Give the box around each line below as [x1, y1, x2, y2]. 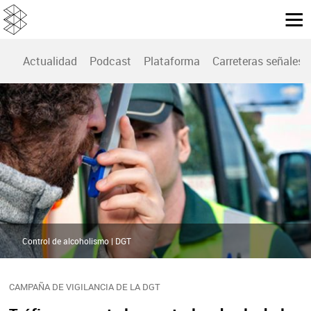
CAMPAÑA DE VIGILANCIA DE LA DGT [8, 280, 160, 294]
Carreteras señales [212, 53, 303, 69]
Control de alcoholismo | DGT [22, 235, 131, 247]
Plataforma [144, 53, 200, 69]
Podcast [90, 53, 131, 69]
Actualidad [23, 53, 77, 69]
